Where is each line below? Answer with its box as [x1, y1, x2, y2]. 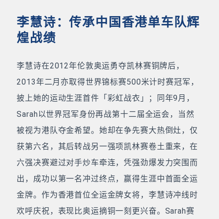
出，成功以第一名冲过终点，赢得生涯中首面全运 [17, 174, 198, 183]
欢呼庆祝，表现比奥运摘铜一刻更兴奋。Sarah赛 [17, 206, 195, 216]
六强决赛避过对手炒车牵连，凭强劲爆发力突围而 [17, 157, 198, 167]
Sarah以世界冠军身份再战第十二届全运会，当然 [17, 109, 195, 119]
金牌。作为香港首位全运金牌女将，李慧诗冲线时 [17, 190, 198, 199]
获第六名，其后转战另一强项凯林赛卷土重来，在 [17, 141, 198, 151]
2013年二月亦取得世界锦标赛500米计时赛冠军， [17, 77, 199, 87]
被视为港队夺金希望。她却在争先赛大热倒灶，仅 [17, 125, 198, 135]
